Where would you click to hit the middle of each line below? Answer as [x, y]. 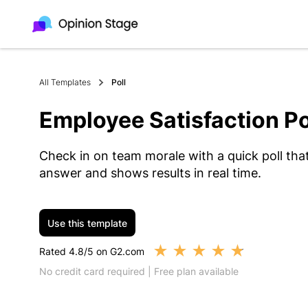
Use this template [87, 223]
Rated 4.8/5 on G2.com [92, 251]
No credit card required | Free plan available [139, 271]
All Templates [65, 82]
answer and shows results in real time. [150, 173]
